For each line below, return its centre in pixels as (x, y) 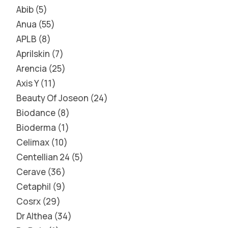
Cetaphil (34, 187)
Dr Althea (34, 216)
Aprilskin (33, 54)
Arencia (32, 68)
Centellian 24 (43, 157)
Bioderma (36, 127)
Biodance (36, 113)
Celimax (33, 142)
